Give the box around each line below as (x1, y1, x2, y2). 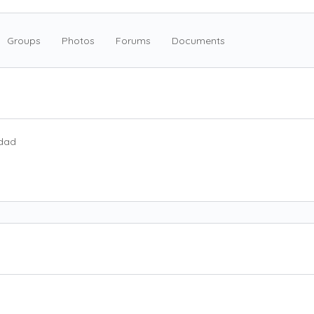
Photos (62, 34, 95, 47)
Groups (7, 34, 41, 47)
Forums (116, 34, 151, 47)
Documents (172, 34, 225, 47)
